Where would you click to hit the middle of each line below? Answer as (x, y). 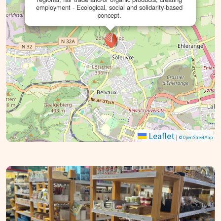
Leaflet (161, 136)
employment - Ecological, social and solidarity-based (109, 7)
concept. (109, 15)
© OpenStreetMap (196, 138)
